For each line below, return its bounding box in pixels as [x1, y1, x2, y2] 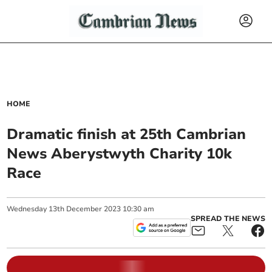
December [66, 204, 103, 214]
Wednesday [7, 204, 47, 214]
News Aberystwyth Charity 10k [7, 144, 233, 163]
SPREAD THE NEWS [190, 214, 265, 223]
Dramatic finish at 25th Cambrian [7, 124, 246, 144]
